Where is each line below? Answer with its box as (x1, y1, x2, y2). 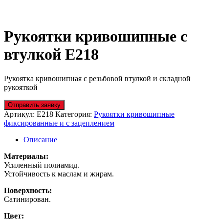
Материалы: (4, 152, 48, 160)
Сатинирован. (4, 195, 51, 203)
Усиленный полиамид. (4, 160, 79, 169)
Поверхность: (4, 186, 52, 195)
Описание (23, 135, 57, 144)
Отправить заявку (8, 101, 61, 109)
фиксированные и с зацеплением (4, 118, 114, 127)
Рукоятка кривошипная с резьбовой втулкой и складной (4, 74, 191, 83)
